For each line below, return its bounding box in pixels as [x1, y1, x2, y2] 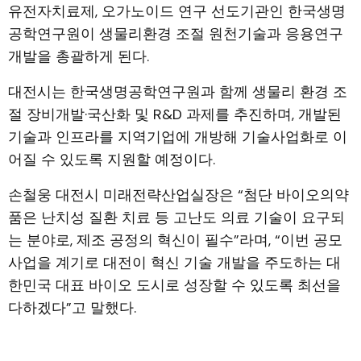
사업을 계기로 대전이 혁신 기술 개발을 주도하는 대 [8, 252, 341, 272]
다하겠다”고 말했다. [8, 297, 136, 317]
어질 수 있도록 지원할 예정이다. [8, 149, 215, 169]
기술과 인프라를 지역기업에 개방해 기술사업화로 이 [8, 127, 347, 147]
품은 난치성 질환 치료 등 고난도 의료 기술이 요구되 [8, 207, 345, 227]
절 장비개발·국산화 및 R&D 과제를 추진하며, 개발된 [8, 104, 342, 124]
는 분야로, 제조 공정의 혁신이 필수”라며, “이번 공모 [8, 230, 342, 250]
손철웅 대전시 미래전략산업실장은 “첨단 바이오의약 [8, 185, 349, 205]
